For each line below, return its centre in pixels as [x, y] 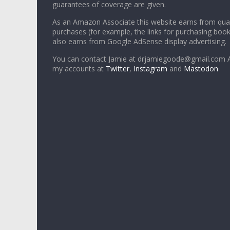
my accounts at [79, 69]
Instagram [151, 69]
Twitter [118, 69]
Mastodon [201, 69]
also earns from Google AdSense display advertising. [139, 42]
